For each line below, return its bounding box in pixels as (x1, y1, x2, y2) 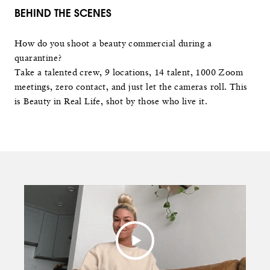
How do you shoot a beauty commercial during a (14, 37, 212, 49)
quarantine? (14, 52, 63, 63)
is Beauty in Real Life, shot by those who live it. (14, 95, 207, 107)
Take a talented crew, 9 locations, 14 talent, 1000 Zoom (14, 66, 243, 78)
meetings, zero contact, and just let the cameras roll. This (14, 81, 248, 92)
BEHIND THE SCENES (14, 6, 111, 20)
